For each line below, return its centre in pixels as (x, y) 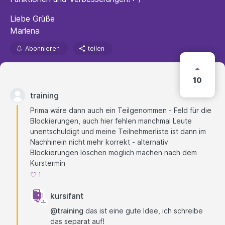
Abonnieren (42, 48)
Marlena (25, 31)
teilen (96, 48)
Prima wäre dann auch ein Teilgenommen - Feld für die (121, 110)
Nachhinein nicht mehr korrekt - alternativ (99, 142)
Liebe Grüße (32, 19)
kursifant (67, 196)
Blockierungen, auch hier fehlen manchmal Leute (111, 121)
